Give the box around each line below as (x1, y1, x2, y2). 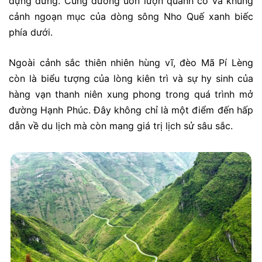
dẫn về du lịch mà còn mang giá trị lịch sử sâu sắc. (9, 120, 233, 132)
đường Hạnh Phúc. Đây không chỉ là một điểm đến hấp (9, 104, 253, 116)
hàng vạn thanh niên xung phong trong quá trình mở (9, 88, 253, 101)
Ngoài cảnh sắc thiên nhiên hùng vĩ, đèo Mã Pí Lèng (9, 57, 253, 69)
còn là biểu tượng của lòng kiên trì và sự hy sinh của (9, 73, 253, 85)
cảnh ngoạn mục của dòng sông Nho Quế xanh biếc (9, 10, 253, 22)
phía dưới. (9, 26, 53, 38)
